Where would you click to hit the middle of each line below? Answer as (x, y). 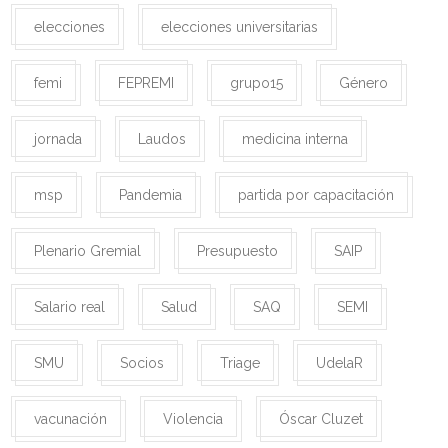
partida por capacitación (316, 195)
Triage (240, 363)
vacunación (70, 419)
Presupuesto (237, 251)
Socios (142, 363)
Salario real (69, 307)
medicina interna (295, 139)
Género (363, 83)
